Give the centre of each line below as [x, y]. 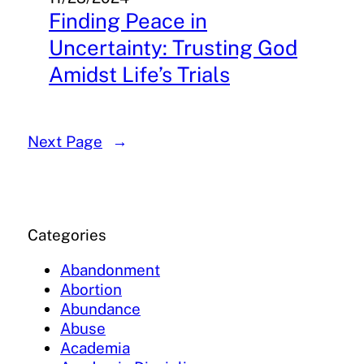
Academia [95, 348]
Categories [67, 235]
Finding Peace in [128, 21]
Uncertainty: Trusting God [173, 48]
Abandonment [110, 270]
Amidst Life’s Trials [139, 75]
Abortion [91, 290]
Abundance [100, 309]
